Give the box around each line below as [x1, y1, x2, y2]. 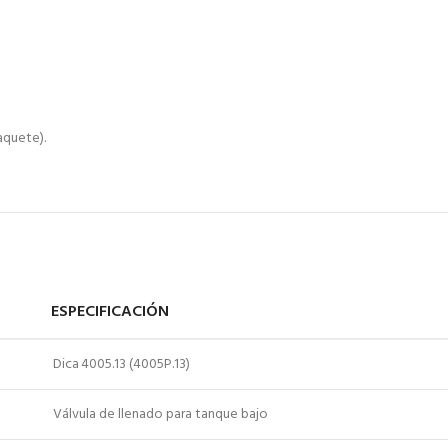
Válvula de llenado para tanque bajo [53, 403, 268, 427]
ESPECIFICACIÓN [51, 299, 169, 326]
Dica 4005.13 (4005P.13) [53, 353, 190, 377]
